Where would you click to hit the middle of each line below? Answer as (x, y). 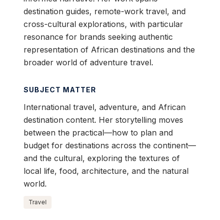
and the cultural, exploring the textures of (102, 158)
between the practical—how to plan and (98, 133)
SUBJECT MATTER (60, 90)
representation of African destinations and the (109, 50)
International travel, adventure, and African (105, 107)
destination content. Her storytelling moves (103, 120)
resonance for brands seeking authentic (98, 37)
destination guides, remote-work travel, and (105, 12)
